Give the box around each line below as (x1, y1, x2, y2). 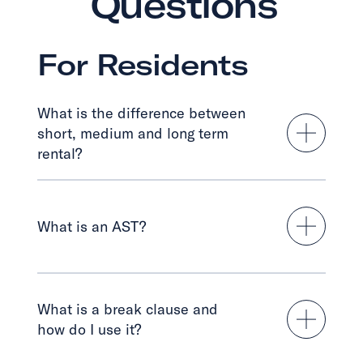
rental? (37, 143, 82, 162)
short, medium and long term (37, 123, 228, 142)
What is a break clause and (37, 300, 218, 318)
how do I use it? (37, 320, 141, 339)
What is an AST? (37, 216, 146, 235)
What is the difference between (37, 103, 246, 122)
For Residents (37, 46, 248, 82)
